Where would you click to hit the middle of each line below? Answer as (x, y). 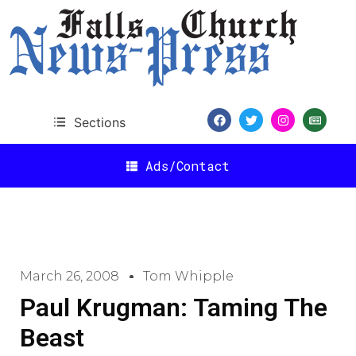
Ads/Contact (188, 165)
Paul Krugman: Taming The (174, 308)
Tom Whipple (188, 276)
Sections (99, 122)
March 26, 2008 (70, 276)
